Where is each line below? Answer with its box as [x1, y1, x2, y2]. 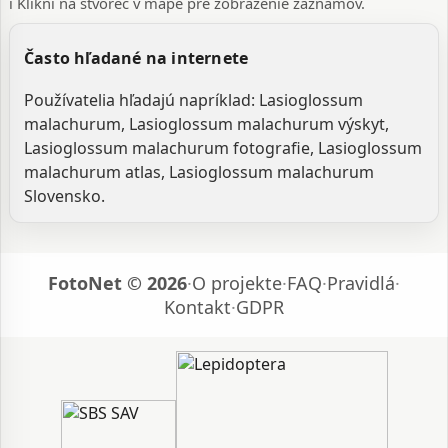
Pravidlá [327, 271, 395, 295]
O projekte [192, 271, 282, 295]
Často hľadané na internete [24, 47, 249, 69]
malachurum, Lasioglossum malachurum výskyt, [24, 113, 389, 135]
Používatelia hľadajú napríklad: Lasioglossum [24, 89, 363, 111]
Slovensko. [24, 185, 105, 207]
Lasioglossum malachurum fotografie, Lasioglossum [24, 137, 422, 159]
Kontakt [164, 295, 231, 319]
